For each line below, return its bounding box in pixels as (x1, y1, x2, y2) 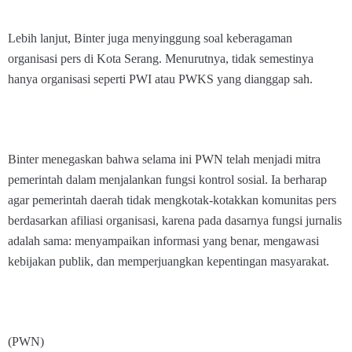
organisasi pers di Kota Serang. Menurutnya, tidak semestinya (8, 52, 313, 65)
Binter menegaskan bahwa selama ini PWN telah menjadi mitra (8, 152, 321, 166)
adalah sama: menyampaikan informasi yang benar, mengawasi (8, 234, 319, 247)
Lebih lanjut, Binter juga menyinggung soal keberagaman (8, 31, 292, 45)
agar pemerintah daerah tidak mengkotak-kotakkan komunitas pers (8, 193, 336, 207)
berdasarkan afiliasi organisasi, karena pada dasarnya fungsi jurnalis (8, 214, 342, 227)
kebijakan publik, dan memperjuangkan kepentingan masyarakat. (8, 255, 329, 268)
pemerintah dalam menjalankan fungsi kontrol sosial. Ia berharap (8, 173, 327, 186)
